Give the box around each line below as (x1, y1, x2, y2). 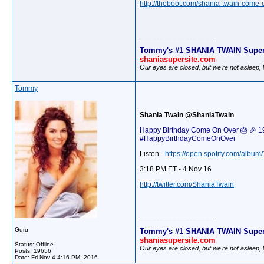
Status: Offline (15, 241, 54, 247)
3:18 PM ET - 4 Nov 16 (140, 165, 212, 173)
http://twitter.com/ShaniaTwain (140, 180, 234, 189)
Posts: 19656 (15, 247, 51, 254)
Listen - (140, 150, 165, 158)
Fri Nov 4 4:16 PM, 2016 (31, 254, 98, 260)
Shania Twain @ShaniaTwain (140, 111, 234, 119)
